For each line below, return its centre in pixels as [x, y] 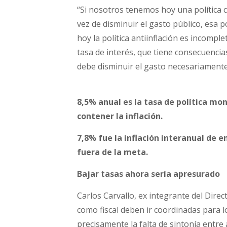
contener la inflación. [120, 116]
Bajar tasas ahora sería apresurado [148, 174]
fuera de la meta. [112, 152]
